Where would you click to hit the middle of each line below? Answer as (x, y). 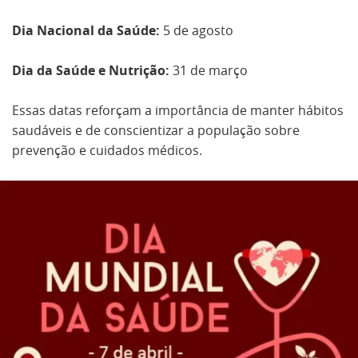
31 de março (209, 70)
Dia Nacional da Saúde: (86, 30)
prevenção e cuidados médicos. (107, 150)
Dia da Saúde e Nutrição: (91, 70)
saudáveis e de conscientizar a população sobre (156, 130)
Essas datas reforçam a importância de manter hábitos (178, 110)
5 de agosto (197, 30)
